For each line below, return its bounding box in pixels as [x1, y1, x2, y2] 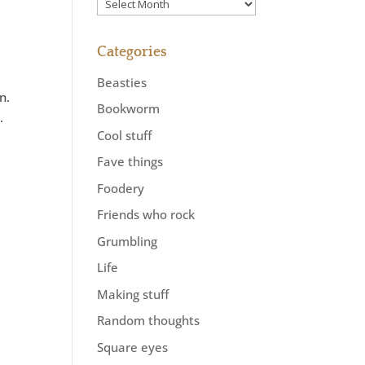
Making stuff [97, 285, 169, 302]
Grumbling [97, 232, 158, 249]
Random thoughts [97, 312, 200, 329]
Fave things [97, 153, 164, 170]
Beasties [97, 73, 147, 90]
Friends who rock [97, 206, 196, 223]
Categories [97, 43, 168, 60]
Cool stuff [97, 126, 152, 143]
